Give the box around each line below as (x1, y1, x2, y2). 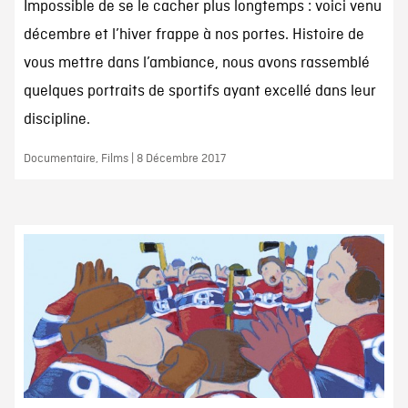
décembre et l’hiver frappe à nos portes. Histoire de (23, 25, 364, 46)
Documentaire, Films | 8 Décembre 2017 (23, 151, 226, 168)
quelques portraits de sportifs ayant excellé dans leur (23, 82, 376, 102)
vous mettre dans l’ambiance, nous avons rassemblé (23, 54, 370, 74)
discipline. (23, 110, 90, 130)
